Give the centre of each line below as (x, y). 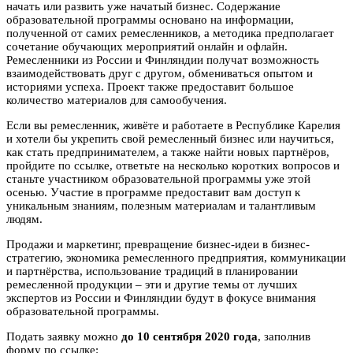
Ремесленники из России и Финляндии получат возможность (163, 59)
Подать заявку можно (64, 336)
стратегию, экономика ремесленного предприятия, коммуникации (176, 257)
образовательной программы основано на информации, (150, 19)
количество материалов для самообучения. (117, 100)
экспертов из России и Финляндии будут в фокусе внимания (161, 297)
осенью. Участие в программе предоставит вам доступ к (153, 192)
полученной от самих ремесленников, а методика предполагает (170, 33)
